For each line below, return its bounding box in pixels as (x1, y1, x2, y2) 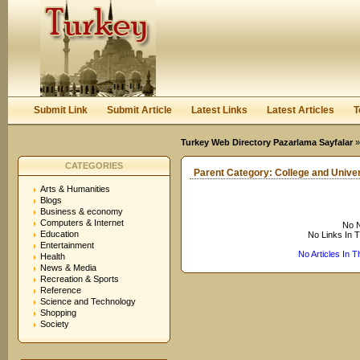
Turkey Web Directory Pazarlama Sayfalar (181, 137, 353, 147)
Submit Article (107, 104, 172, 116)
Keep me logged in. (228, 46, 309, 55)
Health (40, 252, 65, 261)
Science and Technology (40, 297, 136, 306)
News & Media (40, 263, 96, 272)
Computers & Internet (40, 218, 124, 227)
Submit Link (34, 104, 88, 116)
